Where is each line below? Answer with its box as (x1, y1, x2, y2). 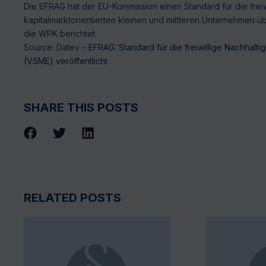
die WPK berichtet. (24, 28, 97, 39)
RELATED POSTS (24, 191, 121, 205)
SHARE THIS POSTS (24, 100, 138, 115)
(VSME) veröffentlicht (24, 56, 107, 66)
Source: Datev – (24, 42, 88, 53)
